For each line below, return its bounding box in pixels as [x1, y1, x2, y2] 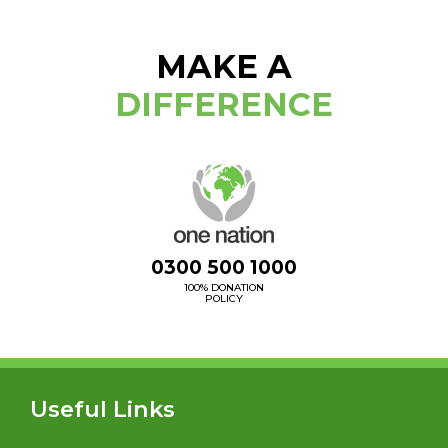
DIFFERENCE [115, 84, 333, 124]
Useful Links [30, 394, 175, 423]
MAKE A [156, 46, 292, 86]
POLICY [205, 291, 243, 305]
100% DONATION [184, 280, 264, 294]
